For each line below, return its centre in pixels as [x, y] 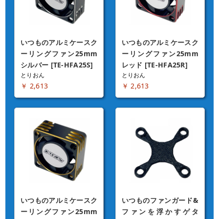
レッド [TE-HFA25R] [154, 65]
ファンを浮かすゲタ [160, 212]
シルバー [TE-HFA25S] [57, 65]
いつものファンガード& [160, 200]
